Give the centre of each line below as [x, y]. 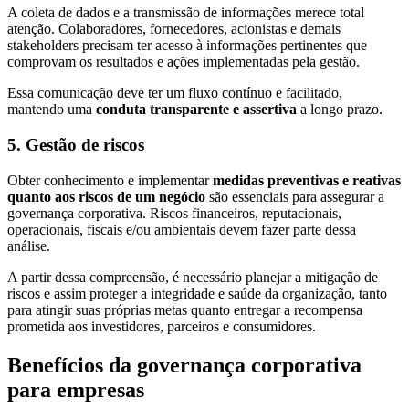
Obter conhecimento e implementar [110, 180]
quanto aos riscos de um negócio [106, 196]
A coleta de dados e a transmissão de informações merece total [186, 13]
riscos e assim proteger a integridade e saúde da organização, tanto [197, 293]
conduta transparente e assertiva [196, 110]
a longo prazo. [340, 110]
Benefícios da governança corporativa [184, 365]
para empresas [76, 389]
